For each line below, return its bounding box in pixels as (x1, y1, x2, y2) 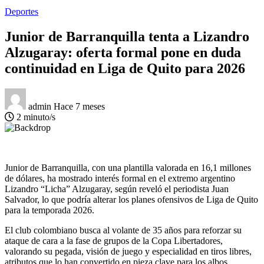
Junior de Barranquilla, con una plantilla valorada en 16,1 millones (5, 162, 251, 173)
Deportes (5, 6, 38, 16)
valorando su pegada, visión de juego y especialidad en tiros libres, (5, 246, 252, 256)
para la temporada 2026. (5, 204, 94, 215)
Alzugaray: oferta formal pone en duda (5, 44, 241, 60)
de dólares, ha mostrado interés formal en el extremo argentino (5, 173, 235, 183)
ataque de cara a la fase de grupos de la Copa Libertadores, (5, 235, 223, 246)
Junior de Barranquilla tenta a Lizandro (5, 28, 249, 44)
